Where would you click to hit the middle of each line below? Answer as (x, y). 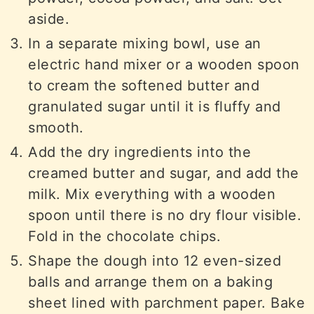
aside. (49, 19)
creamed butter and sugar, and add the (164, 173)
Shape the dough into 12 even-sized (155, 260)
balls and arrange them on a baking (151, 281)
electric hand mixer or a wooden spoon (164, 64)
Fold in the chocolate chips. (125, 236)
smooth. (56, 127)
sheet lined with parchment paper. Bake (167, 302)
